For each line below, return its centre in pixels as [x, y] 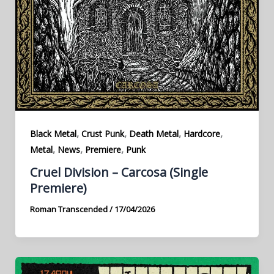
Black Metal [53, 133]
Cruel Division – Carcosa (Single [119, 172]
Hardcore [202, 133]
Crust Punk [102, 133]
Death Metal [154, 133]
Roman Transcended [69, 209]
